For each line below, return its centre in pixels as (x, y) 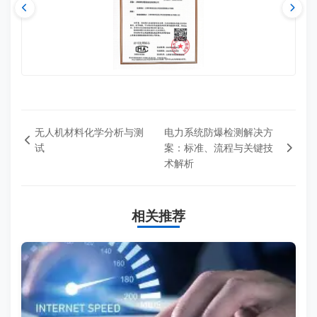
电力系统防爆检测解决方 (218, 132)
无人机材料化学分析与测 (89, 132)
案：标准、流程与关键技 (218, 148)
